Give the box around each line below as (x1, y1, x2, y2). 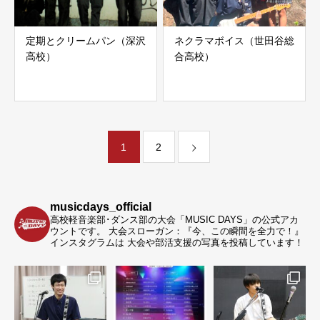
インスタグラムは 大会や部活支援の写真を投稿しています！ (50, 237, 304, 248)
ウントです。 (50, 226, 106, 236)
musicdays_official (50, 201, 151, 213)
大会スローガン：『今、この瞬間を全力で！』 (106, 226, 304, 236)
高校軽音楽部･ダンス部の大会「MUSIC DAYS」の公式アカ (50, 214, 299, 225)
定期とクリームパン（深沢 (26, 35, 146, 46)
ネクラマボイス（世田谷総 (174, 35, 294, 46)
